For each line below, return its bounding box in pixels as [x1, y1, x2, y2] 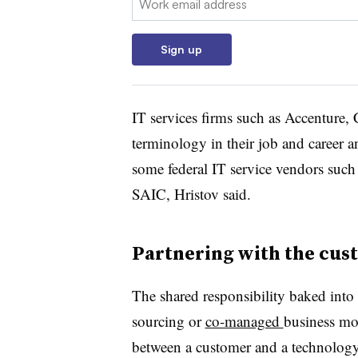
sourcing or [131, 310, 205, 331]
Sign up [161, 42, 202, 56]
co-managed [205, 310, 284, 331]
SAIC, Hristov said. [131, 183, 251, 204]
